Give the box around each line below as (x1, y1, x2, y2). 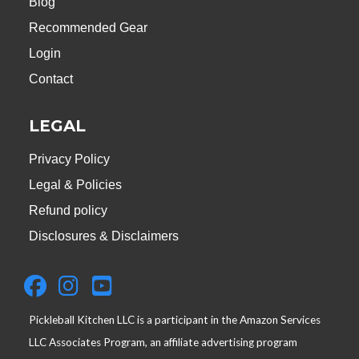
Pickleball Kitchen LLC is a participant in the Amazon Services (29, 313, 321, 326)
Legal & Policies (29, 177, 122, 192)
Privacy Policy (29, 151, 110, 166)
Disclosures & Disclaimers (29, 228, 179, 243)
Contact (29, 71, 73, 86)
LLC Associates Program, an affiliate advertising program (29, 335, 297, 349)
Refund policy (29, 203, 107, 217)
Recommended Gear (29, 20, 147, 34)
